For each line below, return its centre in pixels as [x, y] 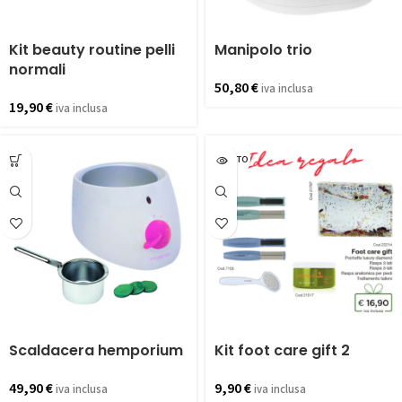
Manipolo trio [263, 50]
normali [37, 70]
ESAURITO [228, 160]
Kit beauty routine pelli [92, 50]
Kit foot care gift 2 [282, 350]
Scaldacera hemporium [96, 350]
